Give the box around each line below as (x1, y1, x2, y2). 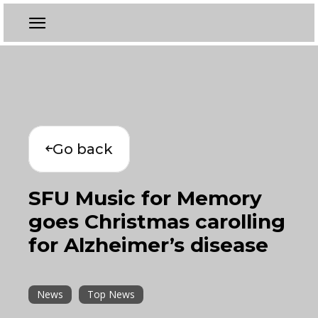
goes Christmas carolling (28, 209, 285, 234)
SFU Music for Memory (28, 186, 262, 210)
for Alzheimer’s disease (28, 233, 268, 257)
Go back (53, 141, 113, 158)
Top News (87, 287, 135, 301)
